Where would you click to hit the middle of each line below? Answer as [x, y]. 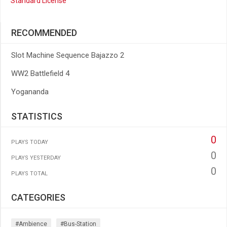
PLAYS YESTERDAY [36, 158]
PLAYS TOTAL [29, 174]
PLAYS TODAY [30, 142]
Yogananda [30, 92]
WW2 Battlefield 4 [40, 73]
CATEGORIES [38, 197]
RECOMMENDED [44, 33]
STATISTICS [37, 116]
